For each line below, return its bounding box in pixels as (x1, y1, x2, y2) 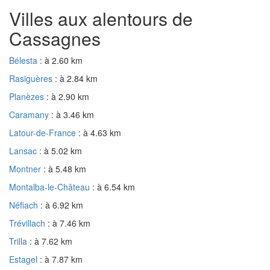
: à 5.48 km (43, 162, 86, 175)
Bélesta (9, 54, 40, 66)
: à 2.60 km (40, 54, 83, 66)
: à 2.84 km (55, 72, 98, 84)
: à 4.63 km (78, 126, 121, 139)
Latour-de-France (9, 126, 78, 139)
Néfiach (9, 198, 40, 211)
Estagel (9, 253, 40, 265)
